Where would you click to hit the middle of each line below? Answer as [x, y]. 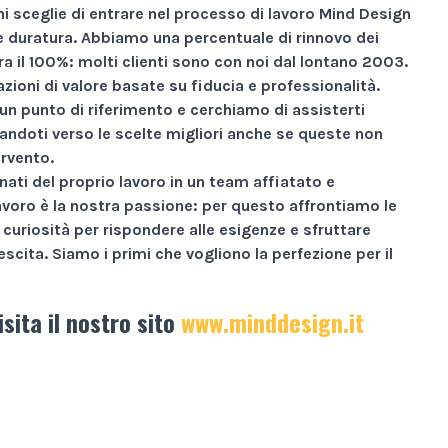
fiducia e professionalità [283, 85]
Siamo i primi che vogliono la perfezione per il [222, 253]
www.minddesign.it [272, 321]
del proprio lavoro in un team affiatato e [181, 181]
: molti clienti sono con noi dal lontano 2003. [238, 61]
